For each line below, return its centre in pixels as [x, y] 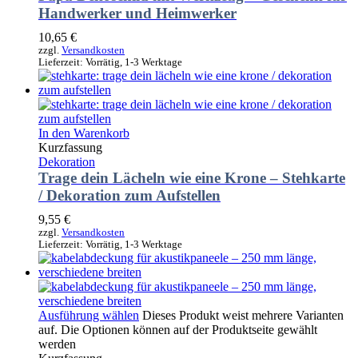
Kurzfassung [70, 147]
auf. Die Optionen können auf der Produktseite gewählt [178, 329]
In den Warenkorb [84, 133]
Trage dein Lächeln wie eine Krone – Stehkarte [192, 177]
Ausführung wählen [89, 315]
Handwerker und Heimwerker [137, 13]
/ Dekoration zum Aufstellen [129, 195]
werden [57, 344]
